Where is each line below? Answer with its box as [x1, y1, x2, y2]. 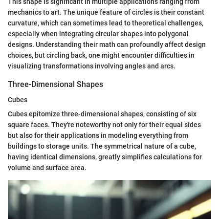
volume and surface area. [8, 164, 87, 172]
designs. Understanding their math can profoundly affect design [8, 41, 206, 49]
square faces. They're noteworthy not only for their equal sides [8, 121, 201, 129]
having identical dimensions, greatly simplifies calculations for [8, 153, 202, 161]
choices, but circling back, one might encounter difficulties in [8, 51, 195, 60]
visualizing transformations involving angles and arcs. [8, 62, 175, 70]
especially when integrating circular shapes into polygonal [8, 30, 189, 38]
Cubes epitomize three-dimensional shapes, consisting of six [8, 110, 197, 118]
